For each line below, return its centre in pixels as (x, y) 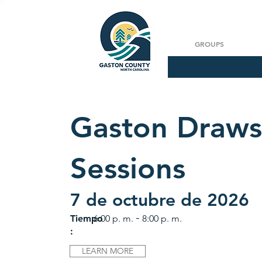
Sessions (128, 168)
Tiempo (87, 218)
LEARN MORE (108, 251)
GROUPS (209, 44)
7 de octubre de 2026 (160, 200)
